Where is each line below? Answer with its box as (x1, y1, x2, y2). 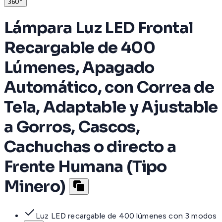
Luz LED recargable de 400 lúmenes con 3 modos (36, 211, 217, 221)
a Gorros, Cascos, (4, 116, 140, 137)
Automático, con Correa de (4, 77, 214, 97)
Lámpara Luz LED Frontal (4, 17, 193, 38)
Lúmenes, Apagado (4, 57, 155, 77)
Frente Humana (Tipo (4, 156, 167, 176)
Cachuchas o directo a (4, 136, 176, 157)
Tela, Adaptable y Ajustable (4, 97, 218, 117)
